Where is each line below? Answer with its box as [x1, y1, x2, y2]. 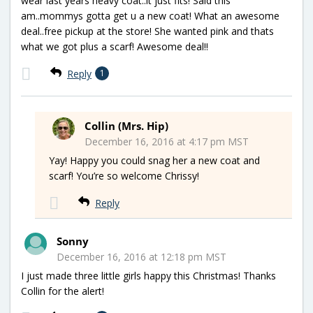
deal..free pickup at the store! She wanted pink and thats [21, 24, 274, 38]
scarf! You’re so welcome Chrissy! [49, 168, 199, 182]
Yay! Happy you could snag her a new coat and [49, 153, 260, 167]
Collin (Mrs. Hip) [85, 118, 168, 133]
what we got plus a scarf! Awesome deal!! [21, 39, 208, 53]
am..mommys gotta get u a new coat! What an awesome [21, 8, 279, 22]
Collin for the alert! [21, 284, 104, 298]
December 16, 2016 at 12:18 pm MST [57, 249, 226, 263]
